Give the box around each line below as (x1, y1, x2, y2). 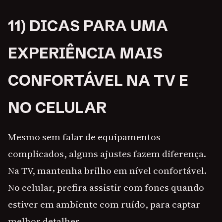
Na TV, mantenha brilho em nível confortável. (8, 164, 207, 177)
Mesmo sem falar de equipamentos (8, 130, 161, 144)
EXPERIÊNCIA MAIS (8, 44, 163, 63)
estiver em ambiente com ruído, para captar (8, 198, 200, 211)
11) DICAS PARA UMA (8, 16, 168, 36)
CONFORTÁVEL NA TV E (8, 71, 188, 90)
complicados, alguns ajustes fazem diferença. (8, 147, 206, 161)
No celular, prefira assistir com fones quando (8, 181, 204, 194)
